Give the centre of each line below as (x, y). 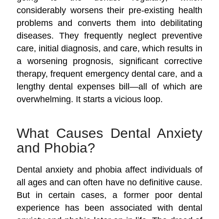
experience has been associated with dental (109, 208)
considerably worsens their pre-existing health (109, 10)
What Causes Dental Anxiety (109, 133)
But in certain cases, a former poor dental (109, 195)
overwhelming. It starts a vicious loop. (89, 99)
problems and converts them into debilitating (109, 23)
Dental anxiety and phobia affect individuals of (109, 169)
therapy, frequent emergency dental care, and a (109, 74)
